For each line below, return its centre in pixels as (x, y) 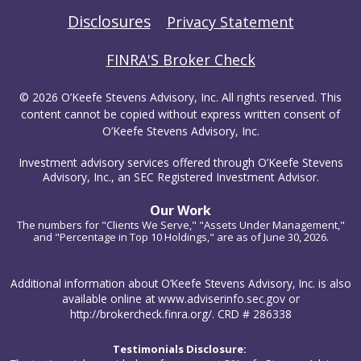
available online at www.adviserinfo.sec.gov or (180, 299)
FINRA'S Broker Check (180, 60)
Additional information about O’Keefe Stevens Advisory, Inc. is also (180, 284)
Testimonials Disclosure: (180, 349)
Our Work (180, 211)
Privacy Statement (230, 22)
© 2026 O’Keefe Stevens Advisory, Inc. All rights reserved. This (180, 98)
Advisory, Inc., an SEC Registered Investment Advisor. (180, 177)
